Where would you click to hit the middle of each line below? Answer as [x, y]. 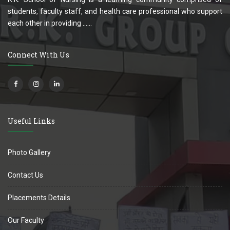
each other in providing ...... [50, 23]
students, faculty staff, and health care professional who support [115, 11]
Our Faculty [26, 220]
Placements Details [39, 197]
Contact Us [25, 175]
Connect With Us [39, 54]
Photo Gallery [29, 152]
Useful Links [31, 121]
